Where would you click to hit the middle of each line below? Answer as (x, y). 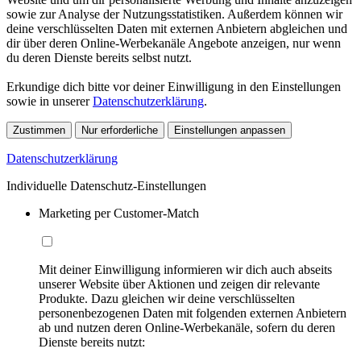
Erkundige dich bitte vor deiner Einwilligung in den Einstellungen (174, 86)
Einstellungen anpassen (230, 130)
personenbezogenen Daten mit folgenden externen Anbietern (193, 313)
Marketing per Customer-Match (119, 213)
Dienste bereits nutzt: (92, 342)
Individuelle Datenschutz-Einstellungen (106, 185)
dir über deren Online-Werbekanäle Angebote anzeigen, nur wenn (174, 43)
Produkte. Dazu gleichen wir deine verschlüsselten (167, 298)
